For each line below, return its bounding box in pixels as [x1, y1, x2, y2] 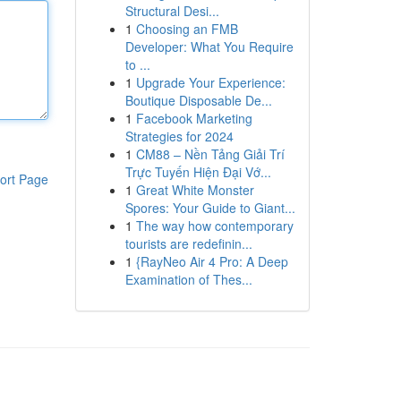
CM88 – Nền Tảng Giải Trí [135, 145, 285, 163]
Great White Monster [135, 181, 254, 199]
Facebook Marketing [135, 109, 252, 127]
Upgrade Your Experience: [135, 73, 286, 91]
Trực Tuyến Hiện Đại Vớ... [124, 163, 271, 181]
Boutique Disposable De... [124, 91, 272, 109]
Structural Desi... [124, 2, 219, 20]
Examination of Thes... [124, 270, 252, 288]
